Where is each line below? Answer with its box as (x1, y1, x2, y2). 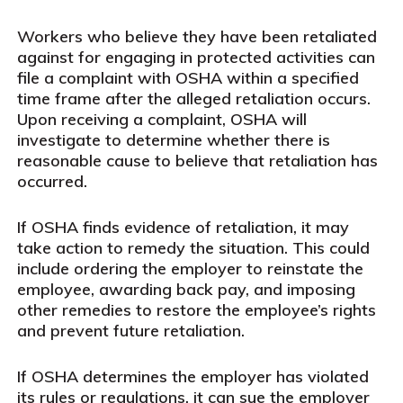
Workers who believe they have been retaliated (16, 26, 377, 47)
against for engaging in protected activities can (16, 47, 375, 67)
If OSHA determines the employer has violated (16, 366, 369, 387)
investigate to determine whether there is (16, 130, 330, 150)
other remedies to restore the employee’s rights (16, 300, 376, 320)
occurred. (16, 171, 87, 192)
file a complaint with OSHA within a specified (16, 67, 359, 88)
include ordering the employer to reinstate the (16, 258, 363, 279)
